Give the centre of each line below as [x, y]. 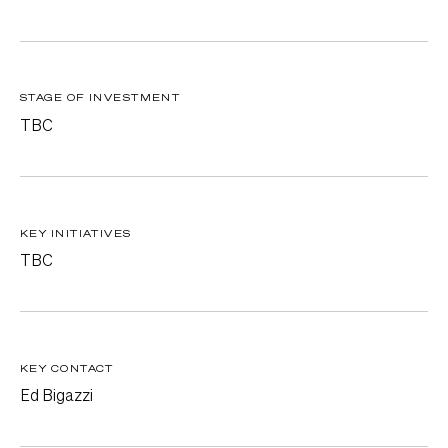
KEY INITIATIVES [76, 232]
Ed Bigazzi [56, 395]
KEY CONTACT [67, 367]
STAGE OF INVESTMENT [100, 97]
